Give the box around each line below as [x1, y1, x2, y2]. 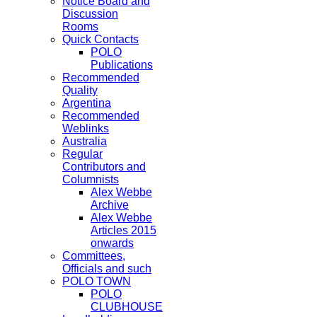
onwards [91, 237, 134, 249]
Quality [62, 84, 98, 96]
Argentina [62, 97, 111, 109]
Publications [91, 59, 153, 71]
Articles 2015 [91, 224, 156, 236]
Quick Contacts [62, 33, 139, 45]
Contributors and [62, 161, 146, 173]
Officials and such [62, 263, 151, 275]
